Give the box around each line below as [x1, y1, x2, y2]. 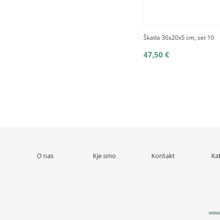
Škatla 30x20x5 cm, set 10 [143, 33, 214, 42]
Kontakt [151, 151, 175, 160]
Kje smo [92, 151, 116, 160]
